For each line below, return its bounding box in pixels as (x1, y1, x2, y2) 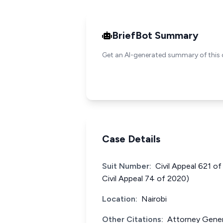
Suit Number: (102, 161, 151, 171)
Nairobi (141, 194, 167, 204)
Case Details (102, 133, 160, 145)
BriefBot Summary (112, 29, 199, 41)
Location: (102, 194, 137, 204)
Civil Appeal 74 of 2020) (102, 174, 189, 183)
